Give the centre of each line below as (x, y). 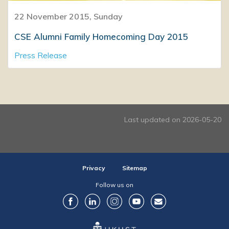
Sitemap (134, 168)
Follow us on (114, 185)
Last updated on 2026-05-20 (173, 119)
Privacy (94, 168)
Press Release (41, 55)
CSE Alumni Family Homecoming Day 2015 (101, 36)
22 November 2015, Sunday (68, 16)
